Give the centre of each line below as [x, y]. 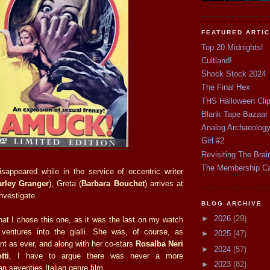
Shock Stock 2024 [234, 74]
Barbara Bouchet [113, 183]
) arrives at [164, 183]
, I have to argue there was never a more [96, 256]
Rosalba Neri [159, 243]
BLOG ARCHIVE [232, 204]
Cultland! [217, 60]
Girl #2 [213, 141]
